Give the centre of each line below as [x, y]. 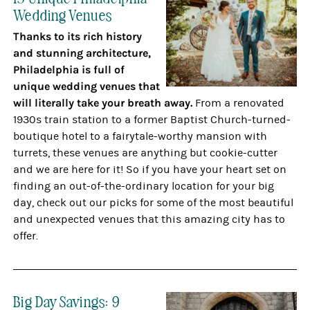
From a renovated [239, 103]
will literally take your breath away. [103, 103]
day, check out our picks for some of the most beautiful [154, 203]
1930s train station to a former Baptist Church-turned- [152, 120]
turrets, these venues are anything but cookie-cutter [146, 153]
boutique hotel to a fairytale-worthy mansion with [140, 136]
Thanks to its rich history [78, 36]
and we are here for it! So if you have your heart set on [150, 170]
